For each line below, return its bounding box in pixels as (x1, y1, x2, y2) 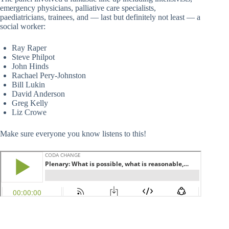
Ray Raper (12, 43, 47, 53)
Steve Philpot (12, 53, 55, 62)
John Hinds (12, 62, 49, 71)
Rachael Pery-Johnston (12, 71, 86, 80)
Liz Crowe (12, 108, 47, 117)
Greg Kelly (12, 99, 48, 108)
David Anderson (12, 89, 65, 99)
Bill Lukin (12, 80, 45, 89)
